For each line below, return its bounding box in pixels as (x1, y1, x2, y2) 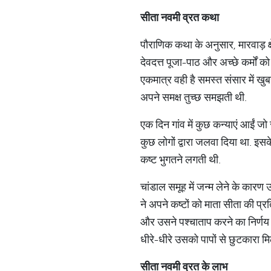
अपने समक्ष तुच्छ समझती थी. (140, 90, 247, 104)
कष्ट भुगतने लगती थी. (140, 152, 221, 166)
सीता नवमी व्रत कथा (140, 10, 219, 24)
